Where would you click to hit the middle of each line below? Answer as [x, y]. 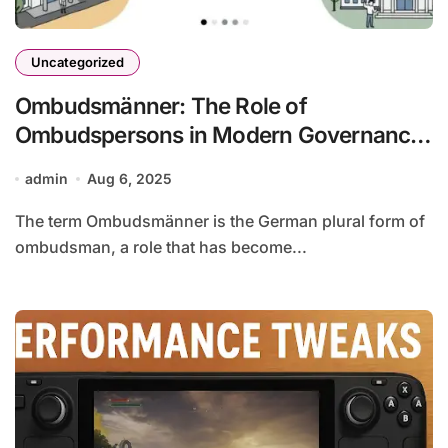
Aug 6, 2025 [129, 179]
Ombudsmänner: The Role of [161, 106]
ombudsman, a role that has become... [161, 247]
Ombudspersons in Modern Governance [219, 135]
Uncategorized [77, 62]
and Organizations [108, 164]
